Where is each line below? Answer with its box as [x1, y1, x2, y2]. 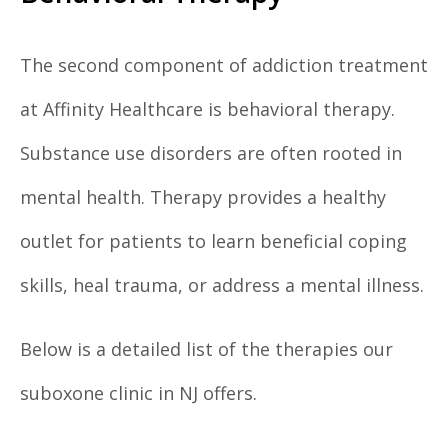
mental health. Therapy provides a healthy [20, 185, 386, 210]
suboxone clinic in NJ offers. [20, 381, 257, 406]
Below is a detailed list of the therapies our [20, 337, 393, 362]
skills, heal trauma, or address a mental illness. [20, 273, 424, 298]
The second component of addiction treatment [20, 53, 428, 78]
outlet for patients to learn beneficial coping [20, 229, 407, 254]
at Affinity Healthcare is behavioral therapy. [20, 97, 395, 122]
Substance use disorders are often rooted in [20, 141, 402, 166]
